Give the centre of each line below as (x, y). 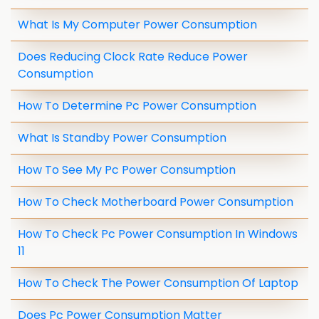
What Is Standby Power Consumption (122, 138)
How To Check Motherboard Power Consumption (156, 202)
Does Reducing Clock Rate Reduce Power (133, 57)
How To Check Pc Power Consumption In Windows (158, 234)
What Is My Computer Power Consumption (137, 25)
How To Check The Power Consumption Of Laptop (158, 283)
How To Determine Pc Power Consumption (137, 106)
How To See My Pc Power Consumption (127, 170)
